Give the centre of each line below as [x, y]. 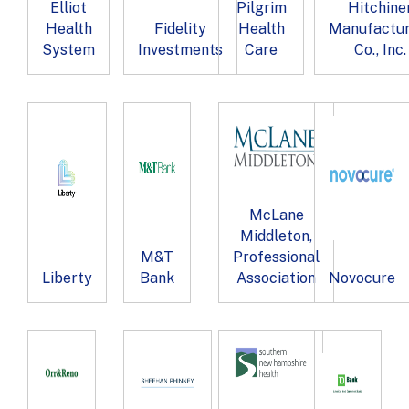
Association [276, 278]
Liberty [67, 278]
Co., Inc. [380, 49]
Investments [180, 49]
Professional [276, 257]
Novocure [362, 278]
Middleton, [276, 236]
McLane [276, 215]
